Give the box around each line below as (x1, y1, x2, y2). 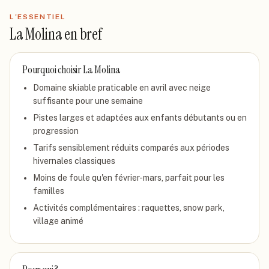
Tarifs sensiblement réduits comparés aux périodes (33, 143, 229, 153)
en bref (62, 24, 103, 44)
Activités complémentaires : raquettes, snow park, (33, 203, 225, 213)
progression (33, 126, 79, 136)
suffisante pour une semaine (33, 96, 143, 106)
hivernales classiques (33, 156, 115, 166)
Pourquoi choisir (22, 62, 83, 77)
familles (33, 186, 64, 196)
